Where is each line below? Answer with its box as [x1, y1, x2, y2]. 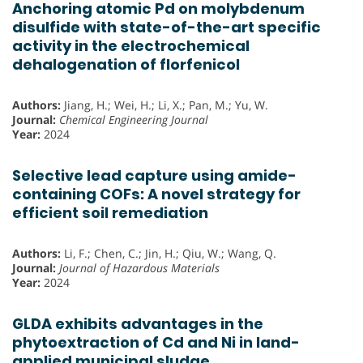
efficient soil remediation [12, 203, 208, 224]
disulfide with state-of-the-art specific [12, 17, 321, 38]
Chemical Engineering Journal [59, 112, 208, 128]
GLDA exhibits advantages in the [12, 314, 263, 335]
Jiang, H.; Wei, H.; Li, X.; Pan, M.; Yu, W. [61, 97, 268, 113]
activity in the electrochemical [12, 36, 250, 57]
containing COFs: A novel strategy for [12, 184, 301, 205]
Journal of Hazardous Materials [59, 260, 220, 276]
